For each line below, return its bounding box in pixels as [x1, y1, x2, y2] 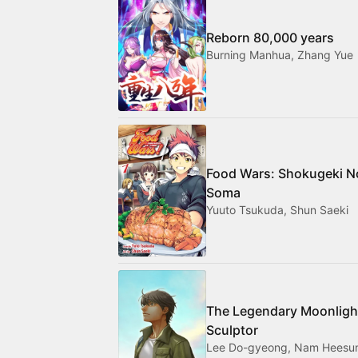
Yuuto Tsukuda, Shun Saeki [206, 202, 348, 217]
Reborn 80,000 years [206, 29, 334, 46]
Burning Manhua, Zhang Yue [206, 47, 353, 62]
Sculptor [206, 321, 258, 338]
